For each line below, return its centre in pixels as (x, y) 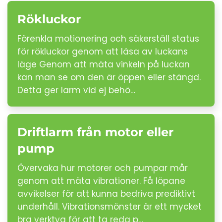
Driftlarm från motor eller (95, 132)
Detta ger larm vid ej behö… (76, 90)
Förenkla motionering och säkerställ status (108, 39)
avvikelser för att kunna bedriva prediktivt (106, 194)
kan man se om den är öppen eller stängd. (109, 77)
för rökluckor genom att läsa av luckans (103, 52)
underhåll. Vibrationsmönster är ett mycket (110, 207)
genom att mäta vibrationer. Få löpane (101, 181)
